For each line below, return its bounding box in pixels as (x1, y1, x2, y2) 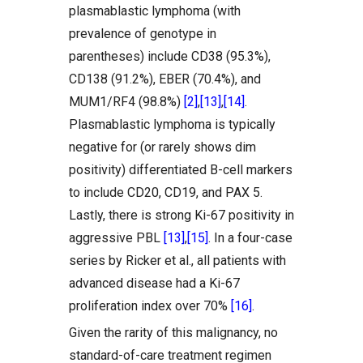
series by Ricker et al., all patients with (69, 253, 286, 268)
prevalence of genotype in (69, 26, 216, 41)
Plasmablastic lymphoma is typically (69, 117, 275, 132)
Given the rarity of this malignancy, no (69, 325, 278, 340)
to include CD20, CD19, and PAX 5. (69, 185, 263, 200)
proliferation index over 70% (69, 298, 231, 314)
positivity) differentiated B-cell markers (69, 162, 293, 177)
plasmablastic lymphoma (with (69, 3, 241, 19)
